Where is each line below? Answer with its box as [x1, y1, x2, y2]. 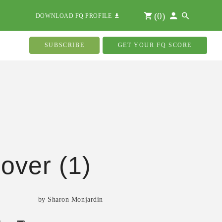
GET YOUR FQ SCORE [117, 42, 192, 49]
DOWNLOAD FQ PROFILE [35, 12, 115, 19]
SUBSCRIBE [44, 42, 85, 49]
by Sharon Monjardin [38, 196, 103, 203]
